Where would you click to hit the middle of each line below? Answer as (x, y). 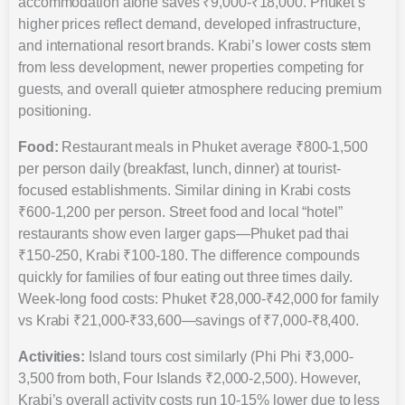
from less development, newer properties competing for (191, 67)
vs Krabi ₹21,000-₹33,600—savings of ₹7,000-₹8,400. (188, 320)
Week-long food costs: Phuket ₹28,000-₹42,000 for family (198, 298)
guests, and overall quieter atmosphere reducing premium (200, 89)
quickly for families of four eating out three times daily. (186, 277)
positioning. (55, 110)
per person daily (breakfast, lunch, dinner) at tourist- (179, 168)
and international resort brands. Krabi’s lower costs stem (195, 45)
